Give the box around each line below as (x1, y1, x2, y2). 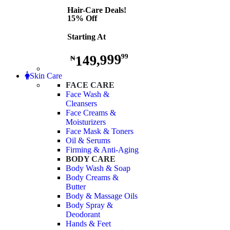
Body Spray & (66, 201, 113, 210)
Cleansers (66, 99, 97, 108)
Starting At (67, 32, 106, 41)
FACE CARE (66, 81, 114, 90)
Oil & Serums (66, 136, 110, 145)
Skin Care (30, 71, 62, 81)
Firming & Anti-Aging (66, 145, 139, 155)
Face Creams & (66, 108, 116, 118)
